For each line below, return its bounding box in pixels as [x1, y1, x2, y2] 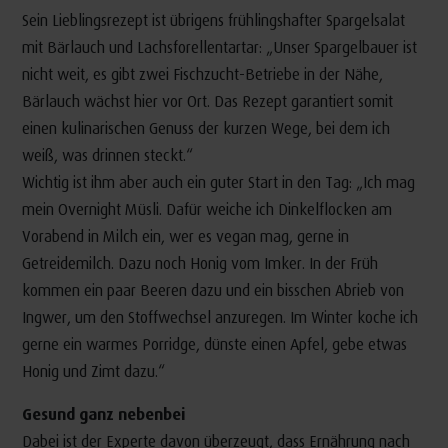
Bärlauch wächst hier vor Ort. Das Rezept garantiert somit [21, 90, 393, 110]
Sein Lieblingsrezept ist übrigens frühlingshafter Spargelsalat [21, 9, 405, 29]
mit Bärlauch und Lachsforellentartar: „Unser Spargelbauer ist [21, 36, 417, 56]
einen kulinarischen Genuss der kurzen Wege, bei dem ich [21, 117, 390, 137]
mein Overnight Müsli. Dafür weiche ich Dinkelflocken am [21, 198, 392, 218]
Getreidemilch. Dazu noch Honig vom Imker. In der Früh [21, 252, 378, 272]
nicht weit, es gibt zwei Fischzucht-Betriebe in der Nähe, [21, 63, 383, 83]
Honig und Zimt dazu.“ [21, 360, 165, 380]
